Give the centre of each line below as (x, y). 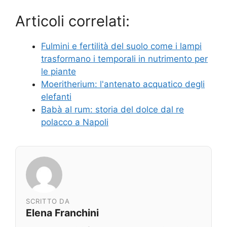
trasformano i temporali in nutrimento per (124, 59)
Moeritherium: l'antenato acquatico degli (123, 84)
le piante (59, 71)
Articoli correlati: (72, 21)
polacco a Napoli (75, 122)
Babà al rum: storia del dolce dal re (112, 109)
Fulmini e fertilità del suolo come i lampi (121, 46)
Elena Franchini (62, 213)
